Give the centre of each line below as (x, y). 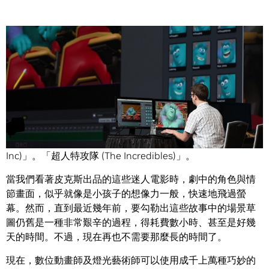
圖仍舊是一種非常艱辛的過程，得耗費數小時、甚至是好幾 (131, 222)
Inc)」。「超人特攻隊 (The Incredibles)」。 (101, 156)
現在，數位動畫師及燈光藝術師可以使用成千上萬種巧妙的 (131, 260)
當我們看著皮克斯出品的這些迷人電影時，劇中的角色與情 (131, 179)
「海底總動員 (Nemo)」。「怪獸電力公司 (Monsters (120, 141)
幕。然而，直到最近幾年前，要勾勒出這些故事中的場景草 (131, 208)
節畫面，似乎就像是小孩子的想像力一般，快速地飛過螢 (126, 194)
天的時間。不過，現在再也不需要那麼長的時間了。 (116, 237)
